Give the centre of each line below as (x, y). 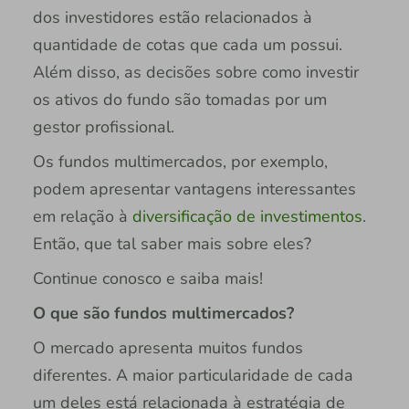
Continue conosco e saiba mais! (150, 278)
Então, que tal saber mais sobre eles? (176, 243)
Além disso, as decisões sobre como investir (195, 72)
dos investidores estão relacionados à (172, 17)
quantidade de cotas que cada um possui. (187, 44)
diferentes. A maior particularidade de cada (193, 375)
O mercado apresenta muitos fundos (168, 347)
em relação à (82, 216)
